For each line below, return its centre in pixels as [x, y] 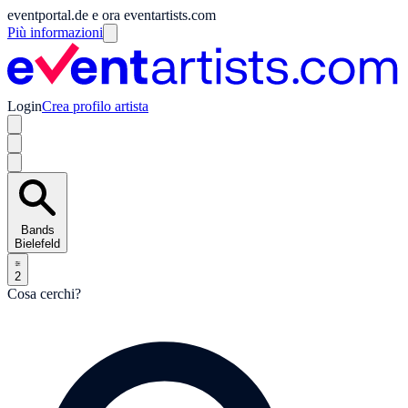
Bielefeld [37, 243]
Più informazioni [55, 32]
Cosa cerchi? [44, 293]
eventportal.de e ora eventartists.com [112, 15]
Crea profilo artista [95, 106]
